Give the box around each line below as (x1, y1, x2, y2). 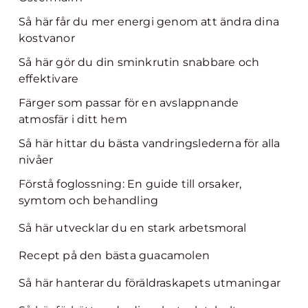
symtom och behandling (19, 194, 159, 207)
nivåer (19, 153, 54, 166)
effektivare (19, 72, 79, 85)
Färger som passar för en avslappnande (19, 96, 239, 109)
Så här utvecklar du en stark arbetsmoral (19, 221, 246, 234)
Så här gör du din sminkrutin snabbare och (19, 56, 260, 69)
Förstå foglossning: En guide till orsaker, (19, 177, 242, 190)
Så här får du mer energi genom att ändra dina (19, 15, 280, 28)
